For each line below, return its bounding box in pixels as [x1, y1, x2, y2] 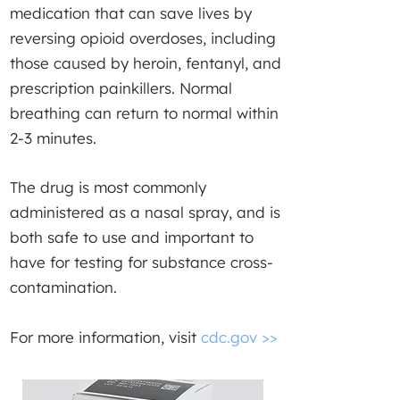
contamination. [10, 278, 117, 296]
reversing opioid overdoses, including [10, 29, 276, 47]
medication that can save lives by [10, 4, 252, 22]
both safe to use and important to [10, 228, 254, 246]
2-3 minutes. [10, 129, 96, 147]
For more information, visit [10, 328, 201, 346]
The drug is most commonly [10, 178, 206, 196]
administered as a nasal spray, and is [10, 203, 280, 221]
